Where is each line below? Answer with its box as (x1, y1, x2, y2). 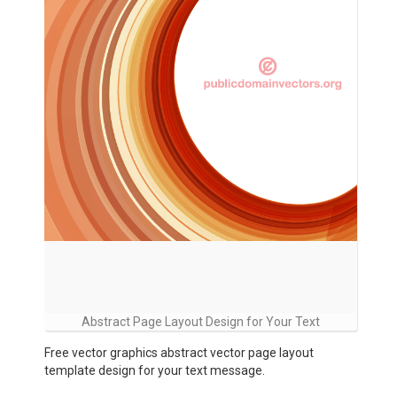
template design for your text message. (44, 363, 265, 378)
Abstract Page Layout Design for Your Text (82, 315, 320, 329)
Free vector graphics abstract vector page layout (44, 346, 314, 360)
